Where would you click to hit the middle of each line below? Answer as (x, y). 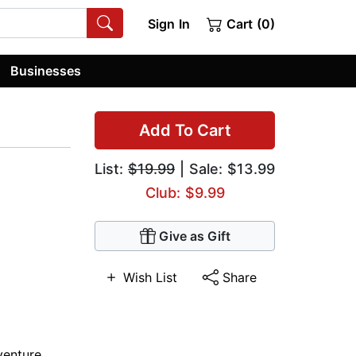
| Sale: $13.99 (225, 169)
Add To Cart (185, 131)
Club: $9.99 (185, 193)
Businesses (46, 70)
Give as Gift (194, 236)
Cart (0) (249, 24)
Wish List (150, 278)
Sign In (168, 24)
